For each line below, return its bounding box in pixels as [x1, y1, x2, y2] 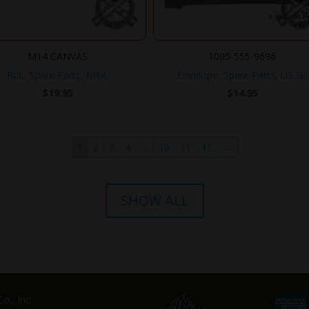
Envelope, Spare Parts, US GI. [177, 68, 308, 82]
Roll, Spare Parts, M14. [6, 68, 108, 82]
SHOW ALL [120, 190, 189, 210]
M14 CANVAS [27, 50, 88, 63]
